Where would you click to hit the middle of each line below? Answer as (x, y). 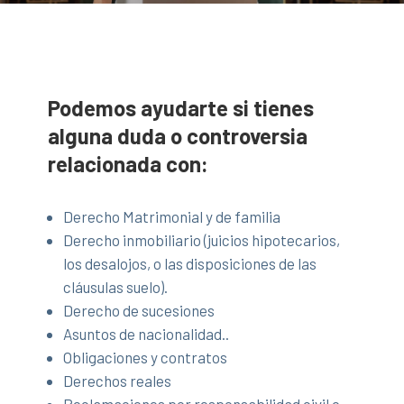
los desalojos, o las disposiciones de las (190, 263)
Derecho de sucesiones (139, 310)
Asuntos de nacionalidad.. (147, 333)
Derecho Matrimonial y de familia (172, 216)
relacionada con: (129, 163)
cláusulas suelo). (116, 286)
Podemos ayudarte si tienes (181, 107)
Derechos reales (118, 380)
